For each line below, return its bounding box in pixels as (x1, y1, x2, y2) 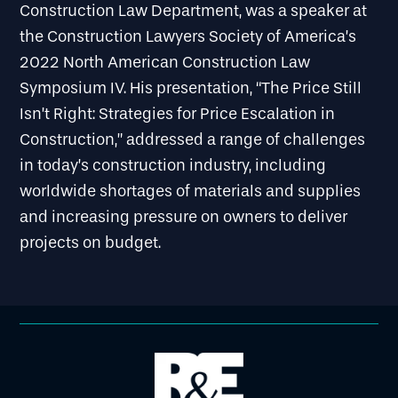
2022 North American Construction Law (20, 52, 311, 72)
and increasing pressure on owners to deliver (20, 207, 348, 227)
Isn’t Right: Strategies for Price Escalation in (20, 104, 336, 123)
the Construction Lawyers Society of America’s (20, 27, 357, 46)
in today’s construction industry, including (20, 155, 327, 175)
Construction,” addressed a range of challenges (20, 130, 366, 149)
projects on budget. (20, 233, 162, 252)
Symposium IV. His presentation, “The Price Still (20, 78, 362, 98)
